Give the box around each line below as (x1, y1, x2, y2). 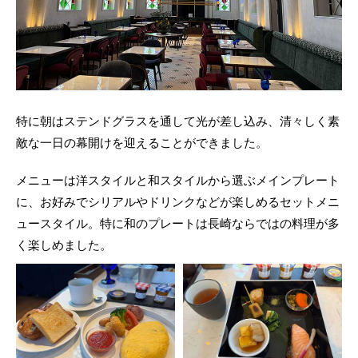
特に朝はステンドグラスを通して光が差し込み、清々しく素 (16, 114, 340, 127)
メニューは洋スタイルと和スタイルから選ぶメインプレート (16, 173, 340, 186)
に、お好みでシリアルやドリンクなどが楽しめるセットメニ (16, 195, 340, 208)
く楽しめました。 (16, 238, 112, 251)
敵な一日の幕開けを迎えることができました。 (16, 136, 268, 149)
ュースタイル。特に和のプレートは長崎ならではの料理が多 (16, 217, 340, 229)
